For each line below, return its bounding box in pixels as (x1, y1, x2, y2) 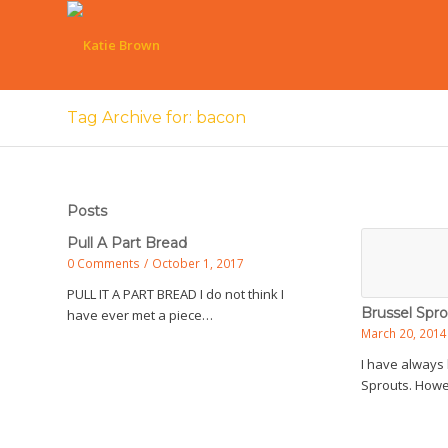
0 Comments (67, 255, 140, 271)
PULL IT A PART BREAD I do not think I (67, 285, 284, 303)
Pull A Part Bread (67, 234, 187, 252)
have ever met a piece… (67, 306, 213, 324)
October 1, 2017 (152, 255, 244, 271)
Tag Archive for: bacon (67, 108, 246, 127)
